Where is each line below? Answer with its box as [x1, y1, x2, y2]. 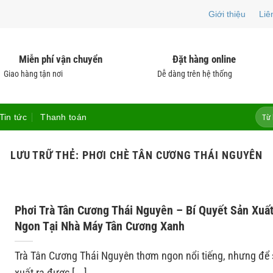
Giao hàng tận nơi [4, 69, 63, 79]
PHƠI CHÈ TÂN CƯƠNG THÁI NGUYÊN [82, 149, 263, 161]
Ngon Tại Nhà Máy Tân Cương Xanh [14, 219, 185, 234]
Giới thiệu [208, 9, 246, 19]
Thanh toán [40, 112, 87, 122]
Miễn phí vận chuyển [19, 53, 102, 65]
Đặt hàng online [172, 53, 236, 65]
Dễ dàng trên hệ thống [157, 69, 232, 79]
